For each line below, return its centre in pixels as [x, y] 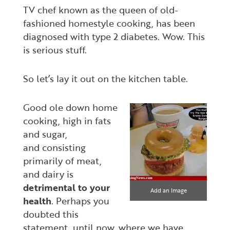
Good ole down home [70, 107]
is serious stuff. [55, 50]
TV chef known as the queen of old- [101, 10]
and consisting [54, 147]
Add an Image [168, 190]
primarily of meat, [62, 161]
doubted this [51, 214]
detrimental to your [66, 187]
